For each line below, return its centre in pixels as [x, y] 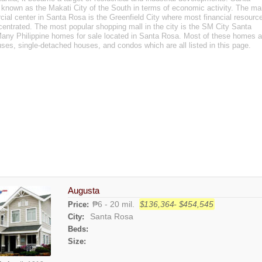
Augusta [83, 190]
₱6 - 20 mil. [116, 204]
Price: [78, 204]
